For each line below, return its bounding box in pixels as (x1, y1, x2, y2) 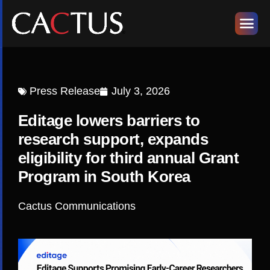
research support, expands (18, 130, 208, 148)
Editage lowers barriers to (18, 111, 200, 130)
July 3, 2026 (111, 85, 170, 97)
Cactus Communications (18, 200, 136, 212)
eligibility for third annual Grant (18, 149, 239, 167)
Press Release (30, 85, 100, 97)
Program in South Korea (18, 168, 190, 186)
